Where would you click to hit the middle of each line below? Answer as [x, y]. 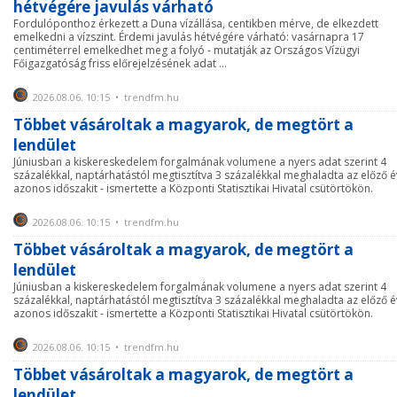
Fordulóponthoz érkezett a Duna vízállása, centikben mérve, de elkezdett [196, 23]
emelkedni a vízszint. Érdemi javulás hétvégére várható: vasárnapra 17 [189, 37]
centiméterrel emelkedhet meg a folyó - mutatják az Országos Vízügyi [187, 50]
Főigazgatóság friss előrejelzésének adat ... [120, 63]
